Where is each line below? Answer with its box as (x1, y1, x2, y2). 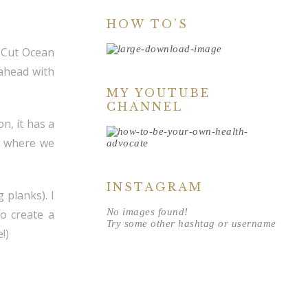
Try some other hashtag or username (106, 218, 276, 229)
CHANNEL (106, 100, 183, 113)
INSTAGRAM (106, 180, 203, 194)
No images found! (106, 206, 188, 217)
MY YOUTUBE (106, 86, 210, 100)
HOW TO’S (106, 17, 188, 31)
